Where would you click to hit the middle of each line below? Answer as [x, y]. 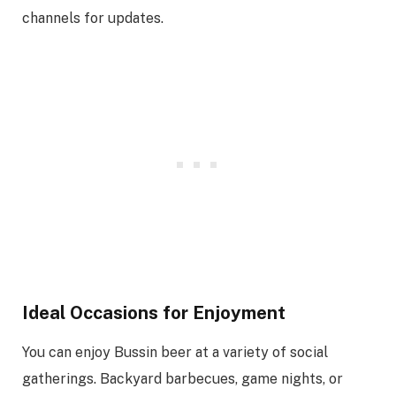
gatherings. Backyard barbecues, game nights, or [183, 378]
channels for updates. [93, 19]
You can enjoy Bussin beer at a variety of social [175, 352]
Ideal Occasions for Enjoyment [154, 312]
